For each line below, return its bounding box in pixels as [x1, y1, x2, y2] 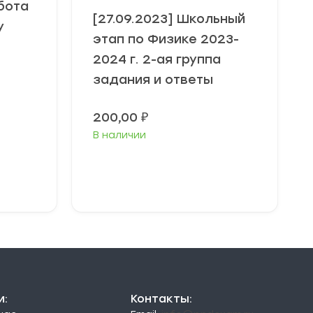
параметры [121, 170, 188, 184]
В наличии [93, 129, 146, 141]
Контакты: [130, 292, 192, 305]
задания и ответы [93, 71, 213, 87]
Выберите [121, 159, 180, 173]
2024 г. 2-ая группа [93, 51, 221, 67]
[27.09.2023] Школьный [93, 10, 245, 27]
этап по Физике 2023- [93, 31, 239, 47]
